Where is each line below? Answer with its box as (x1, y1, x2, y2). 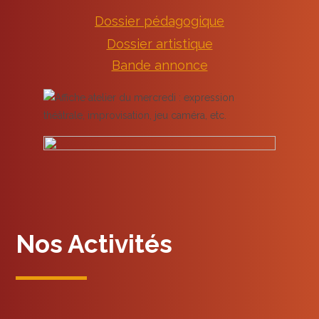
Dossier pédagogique (95, 13, 224, 28)
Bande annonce (111, 57, 208, 73)
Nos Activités (16, 229, 173, 258)
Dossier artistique (106, 36, 213, 51)
